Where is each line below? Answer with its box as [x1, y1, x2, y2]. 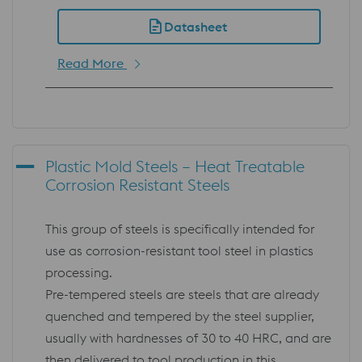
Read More [57, 54, 127, 71]
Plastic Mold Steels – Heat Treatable [45, 155, 305, 176]
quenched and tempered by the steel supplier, [45, 307, 314, 324]
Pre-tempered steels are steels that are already [45, 285, 319, 302]
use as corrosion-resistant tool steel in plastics [45, 242, 314, 259]
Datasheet [164, 18, 227, 35]
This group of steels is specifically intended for [45, 220, 314, 237]
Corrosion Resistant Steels [45, 174, 229, 195]
